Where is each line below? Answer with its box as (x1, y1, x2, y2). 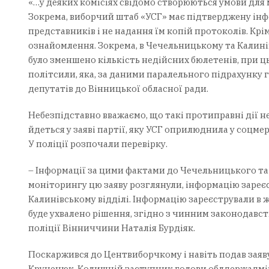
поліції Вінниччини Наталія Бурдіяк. (28, 222, 195, 234)
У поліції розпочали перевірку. (28, 138, 168, 150)
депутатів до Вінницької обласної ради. (28, 83, 208, 95)
